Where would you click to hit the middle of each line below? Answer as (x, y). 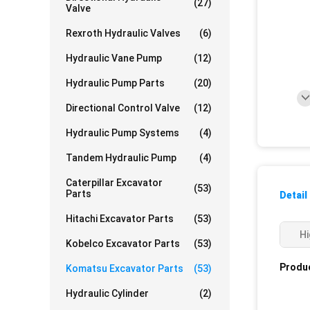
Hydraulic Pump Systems (122, 133)
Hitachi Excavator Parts (120, 219)
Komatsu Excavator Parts (125, 268)
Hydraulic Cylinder (107, 293)
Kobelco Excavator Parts (123, 244)
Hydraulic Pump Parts (115, 83)
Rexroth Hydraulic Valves (123, 33)
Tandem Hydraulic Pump (121, 158)
